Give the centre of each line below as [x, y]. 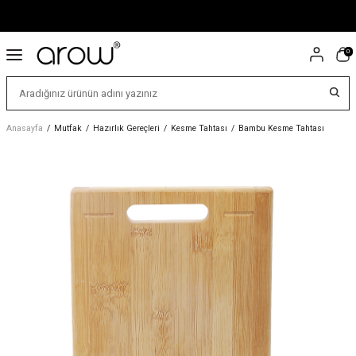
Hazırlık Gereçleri [126, 129]
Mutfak [68, 129]
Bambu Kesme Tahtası [281, 129]
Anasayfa [25, 129]
